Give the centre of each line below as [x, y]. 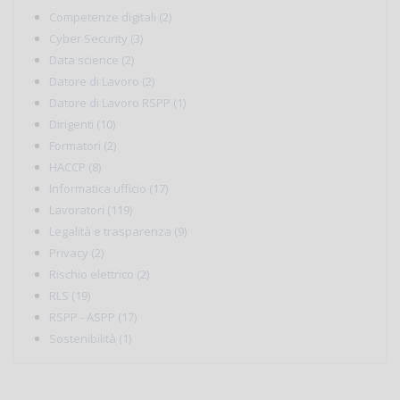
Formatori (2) [83, 145]
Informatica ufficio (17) [108, 188]
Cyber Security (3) [96, 38]
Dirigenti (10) [82, 124]
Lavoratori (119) [91, 209]
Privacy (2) [76, 252]
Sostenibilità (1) [90, 338]
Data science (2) [92, 59]
